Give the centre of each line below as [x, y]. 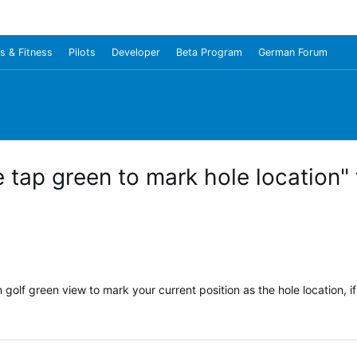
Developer [136, 52]
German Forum [293, 52]
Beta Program [209, 52]
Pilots [82, 52]
